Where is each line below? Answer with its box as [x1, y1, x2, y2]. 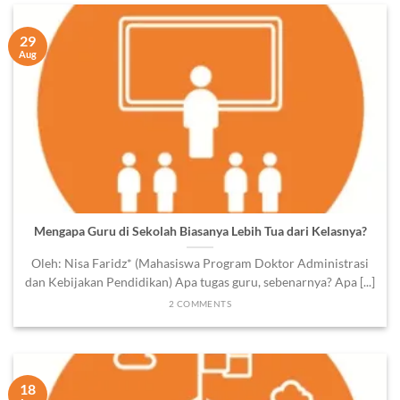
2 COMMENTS [168, 299, 232, 310]
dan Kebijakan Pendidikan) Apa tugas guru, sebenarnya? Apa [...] [25, 275, 375, 290]
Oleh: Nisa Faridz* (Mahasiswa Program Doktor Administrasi [31, 256, 369, 271]
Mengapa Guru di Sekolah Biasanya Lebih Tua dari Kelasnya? [33, 224, 367, 239]
